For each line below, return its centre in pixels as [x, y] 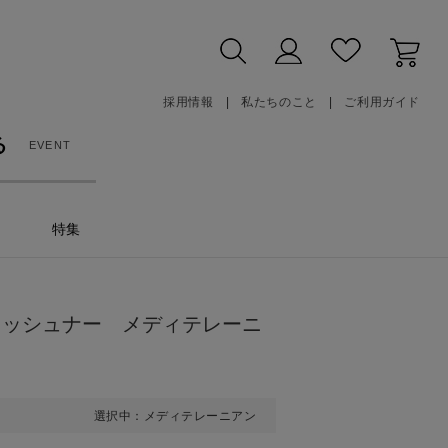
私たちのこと [279, 102]
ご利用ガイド [382, 102]
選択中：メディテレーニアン [174, 415]
